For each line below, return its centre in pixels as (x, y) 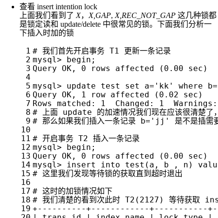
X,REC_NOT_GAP (145, 16)
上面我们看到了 (48, 16)
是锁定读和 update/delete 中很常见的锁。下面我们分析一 (116, 24)
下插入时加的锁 (47, 33)
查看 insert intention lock (58, 7)
